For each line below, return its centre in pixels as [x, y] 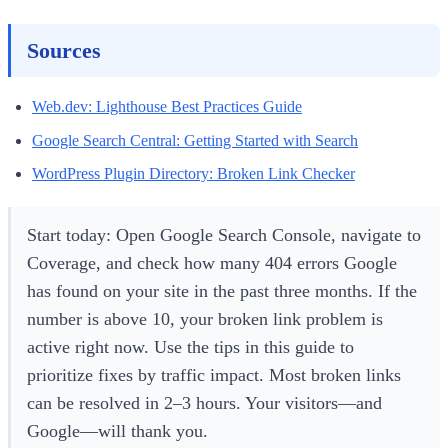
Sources [64, 51]
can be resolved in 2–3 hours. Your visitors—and [204, 402]
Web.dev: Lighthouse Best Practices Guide [167, 107]
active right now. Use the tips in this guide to [190, 346]
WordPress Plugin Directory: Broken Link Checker [193, 174]
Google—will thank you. [117, 430]
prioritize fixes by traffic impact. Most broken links [214, 374]
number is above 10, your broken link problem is [205, 318]
